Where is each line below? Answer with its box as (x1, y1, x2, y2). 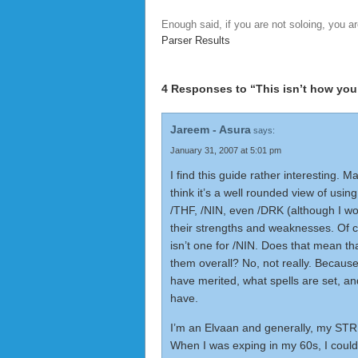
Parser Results (161, 34, 230, 46)
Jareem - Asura (170, 123, 251, 136)
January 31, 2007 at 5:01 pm (170, 145, 281, 155)
